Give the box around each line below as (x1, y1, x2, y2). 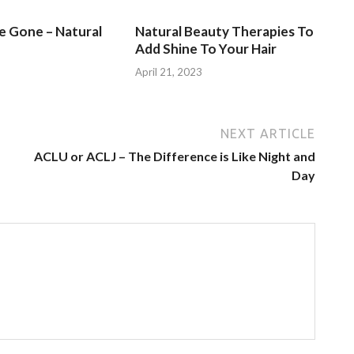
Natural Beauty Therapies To (135, 23, 314, 40)
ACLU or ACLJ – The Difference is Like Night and (34, 148, 315, 164)
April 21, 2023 (135, 65, 203, 78)
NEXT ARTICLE (220, 126, 315, 141)
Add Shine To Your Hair (135, 40, 277, 57)
